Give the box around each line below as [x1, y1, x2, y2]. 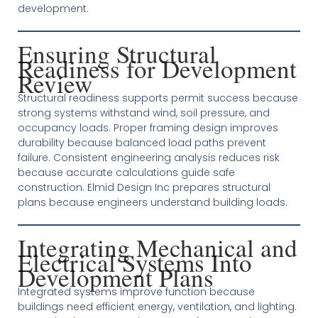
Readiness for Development [17, 52, 297, 85]
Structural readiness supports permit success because [17, 91, 298, 105]
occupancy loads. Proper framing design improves [17, 121, 278, 135]
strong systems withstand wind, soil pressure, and [17, 106, 270, 120]
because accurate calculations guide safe [17, 165, 235, 180]
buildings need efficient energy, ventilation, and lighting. [17, 300, 297, 314]
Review [17, 67, 92, 100]
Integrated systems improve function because [17, 285, 255, 299]
